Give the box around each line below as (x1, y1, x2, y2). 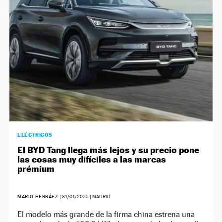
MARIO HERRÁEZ (17, 193, 60, 199)
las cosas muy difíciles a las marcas (17, 154, 166, 165)
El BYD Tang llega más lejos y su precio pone (17, 144, 200, 155)
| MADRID (89, 193, 111, 199)
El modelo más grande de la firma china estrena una (17, 209, 195, 219)
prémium (17, 163, 55, 174)
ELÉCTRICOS (17, 131, 53, 138)
